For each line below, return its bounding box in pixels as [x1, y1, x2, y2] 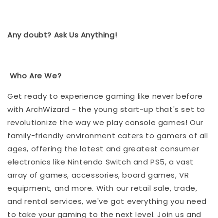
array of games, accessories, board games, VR [7, 169, 189, 180]
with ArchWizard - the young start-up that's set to [7, 104, 206, 114]
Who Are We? [7, 70, 62, 81]
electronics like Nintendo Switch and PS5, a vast [7, 156, 194, 167]
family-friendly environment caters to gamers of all [7, 130, 208, 141]
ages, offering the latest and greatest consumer [7, 143, 200, 154]
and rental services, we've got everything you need [7, 196, 207, 206]
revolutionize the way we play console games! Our [7, 117, 203, 127]
